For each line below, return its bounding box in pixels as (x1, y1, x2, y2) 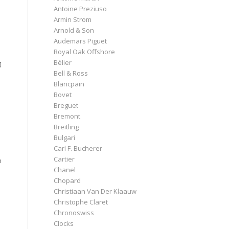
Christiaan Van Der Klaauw (54, 186, 137, 196)
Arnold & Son (54, 25, 95, 35)
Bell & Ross (54, 68, 88, 78)
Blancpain (54, 79, 85, 88)
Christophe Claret (54, 197, 108, 207)
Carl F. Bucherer (54, 143, 103, 153)
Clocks (54, 218, 74, 228)
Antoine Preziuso (54, 4, 107, 13)
